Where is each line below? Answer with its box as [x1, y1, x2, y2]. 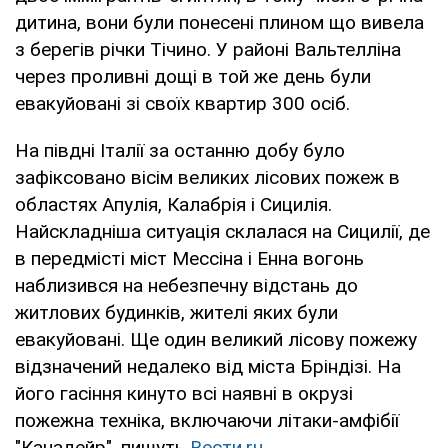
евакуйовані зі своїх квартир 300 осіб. [15, 91, 350, 115]
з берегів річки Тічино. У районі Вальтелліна [15, 37, 401, 61]
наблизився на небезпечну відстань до [15, 273, 358, 297]
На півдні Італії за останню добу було [15, 138, 345, 162]
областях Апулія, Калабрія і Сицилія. [15, 192, 332, 216]
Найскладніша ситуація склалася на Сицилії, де [15, 219, 430, 243]
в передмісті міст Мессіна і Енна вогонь [15, 246, 364, 270]
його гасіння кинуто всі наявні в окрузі [15, 381, 353, 405]
